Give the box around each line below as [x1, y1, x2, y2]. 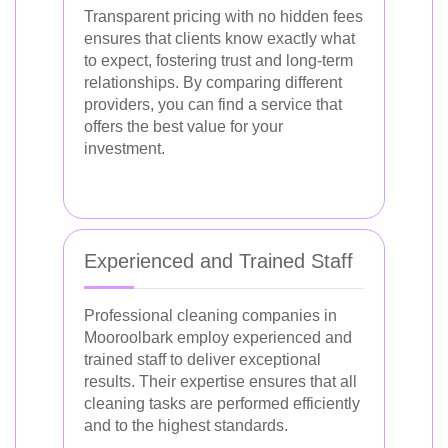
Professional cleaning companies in [84, 307, 337, 324]
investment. [84, 140, 165, 157]
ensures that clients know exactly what [84, 30, 355, 47]
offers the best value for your [84, 118, 283, 135]
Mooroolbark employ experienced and [84, 329, 352, 346]
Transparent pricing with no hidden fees [84, 8, 363, 25]
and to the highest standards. [84, 417, 288, 434]
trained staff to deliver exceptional [84, 351, 321, 368]
